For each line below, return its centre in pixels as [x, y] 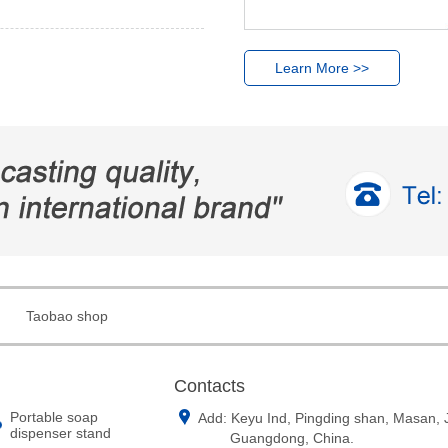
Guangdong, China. [276, 438]
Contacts [209, 386]
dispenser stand [60, 433]
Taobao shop [67, 316]
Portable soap [54, 417]
